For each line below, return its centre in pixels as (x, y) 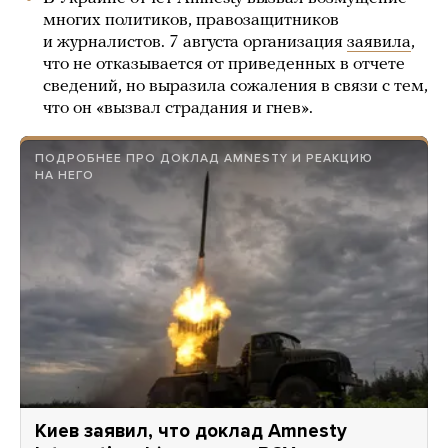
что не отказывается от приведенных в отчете (224, 64)
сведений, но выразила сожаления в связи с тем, (235, 86)
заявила (379, 42)
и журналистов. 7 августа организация (195, 42)
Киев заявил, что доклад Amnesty (191, 430)
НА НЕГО (64, 175)
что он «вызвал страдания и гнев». (178, 108)
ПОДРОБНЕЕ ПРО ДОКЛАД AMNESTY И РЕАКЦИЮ (204, 158)
